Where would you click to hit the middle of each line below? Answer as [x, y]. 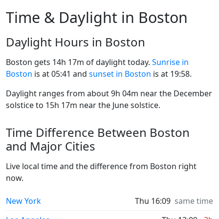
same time [194, 201]
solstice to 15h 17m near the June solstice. [83, 105]
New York [23, 201]
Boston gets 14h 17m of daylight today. [79, 62]
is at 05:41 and [61, 74]
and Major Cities [51, 146]
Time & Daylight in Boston [97, 17]
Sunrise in [170, 62]
